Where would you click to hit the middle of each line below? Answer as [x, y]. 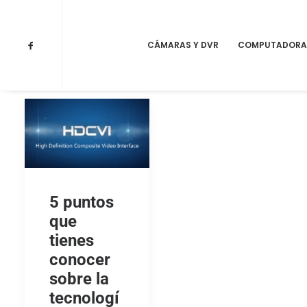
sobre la [79, 279]
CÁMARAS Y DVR [183, 45]
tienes [72, 241]
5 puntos [82, 202]
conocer [80, 260]
